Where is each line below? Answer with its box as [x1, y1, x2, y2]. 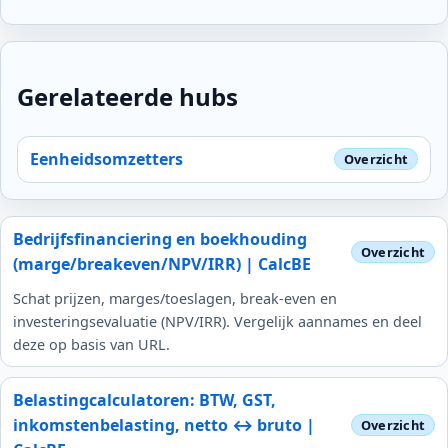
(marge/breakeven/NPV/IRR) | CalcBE [13, 252, 311, 275]
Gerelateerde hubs [17, 79, 238, 113]
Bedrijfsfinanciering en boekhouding [13, 227, 307, 250]
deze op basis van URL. [13, 334, 170, 354]
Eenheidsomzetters [30, 147, 183, 170]
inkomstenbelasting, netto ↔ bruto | [13, 413, 315, 436]
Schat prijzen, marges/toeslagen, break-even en [13, 288, 337, 308]
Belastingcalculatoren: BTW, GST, [13, 388, 276, 411]
